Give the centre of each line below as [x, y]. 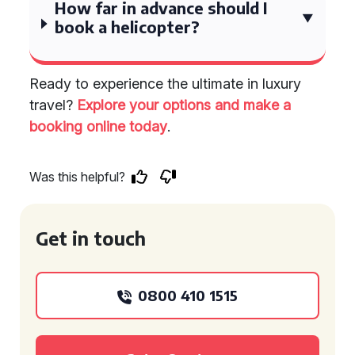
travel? [53, 105]
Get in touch [91, 238]
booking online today [98, 126]
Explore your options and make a [184, 105]
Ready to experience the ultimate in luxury [165, 84]
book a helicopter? [127, 27]
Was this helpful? [77, 177]
